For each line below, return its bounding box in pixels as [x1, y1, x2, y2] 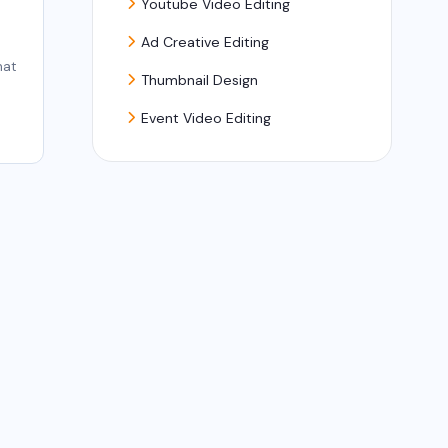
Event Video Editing [140, 108, 271, 127]
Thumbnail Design [140, 70, 258, 89]
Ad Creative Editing [140, 32, 269, 51]
